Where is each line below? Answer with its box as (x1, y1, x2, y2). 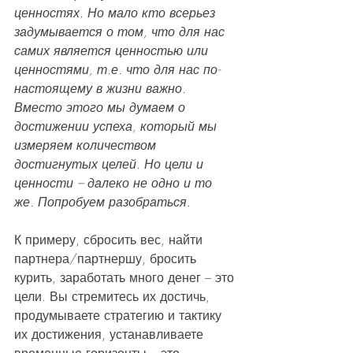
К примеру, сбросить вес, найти (14, 231, 206, 249)
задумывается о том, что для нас (14, 23, 229, 41)
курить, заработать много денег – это (14, 269, 238, 287)
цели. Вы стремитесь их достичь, (14, 288, 214, 306)
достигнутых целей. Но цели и (14, 155, 207, 173)
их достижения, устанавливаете (14, 325, 207, 344)
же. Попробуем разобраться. (14, 193, 191, 211)
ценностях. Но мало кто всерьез (14, 4, 219, 22)
